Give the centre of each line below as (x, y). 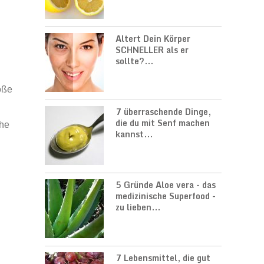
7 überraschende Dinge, (163, 112)
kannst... (134, 134)
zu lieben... (138, 207)
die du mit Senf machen (163, 123)
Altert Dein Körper (153, 39)
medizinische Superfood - (166, 196)
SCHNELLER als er (152, 50)
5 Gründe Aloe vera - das (166, 185)
